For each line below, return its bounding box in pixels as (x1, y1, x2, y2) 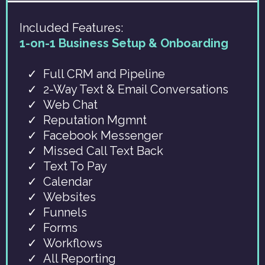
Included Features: (20, 21, 123, 35)
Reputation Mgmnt (43, 113, 147, 127)
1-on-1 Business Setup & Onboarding (20, 36, 228, 50)
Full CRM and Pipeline (43, 67, 165, 81)
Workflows (43, 236, 102, 250)
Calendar (43, 174, 92, 189)
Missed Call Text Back (43, 144, 163, 158)
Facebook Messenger (43, 128, 163, 143)
